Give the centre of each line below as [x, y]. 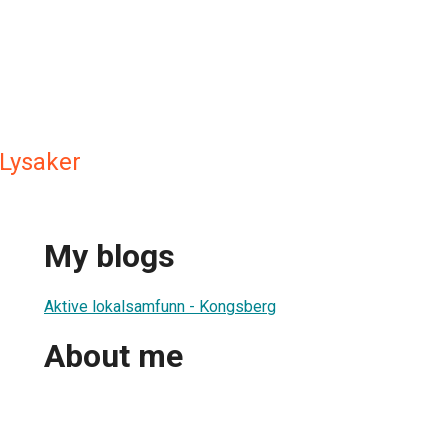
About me [113, 356]
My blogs [109, 256]
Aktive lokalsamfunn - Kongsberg [160, 306]
